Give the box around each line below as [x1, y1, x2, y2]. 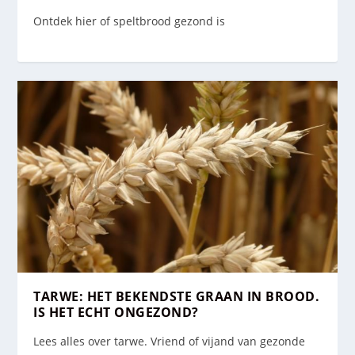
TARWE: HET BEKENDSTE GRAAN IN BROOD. [33, 287, 320, 305]
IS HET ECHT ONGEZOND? [33, 303, 199, 321]
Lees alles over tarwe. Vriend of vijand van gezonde [33, 333, 306, 349]
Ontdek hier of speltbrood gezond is [33, 13, 226, 29]
